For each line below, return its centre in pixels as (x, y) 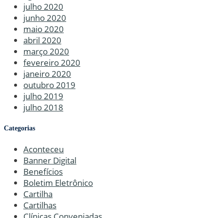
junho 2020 (45, 18)
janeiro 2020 (47, 74)
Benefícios (43, 172)
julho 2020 (43, 7)
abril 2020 (42, 40)
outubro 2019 (49, 85)
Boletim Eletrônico (58, 183)
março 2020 (46, 52)
